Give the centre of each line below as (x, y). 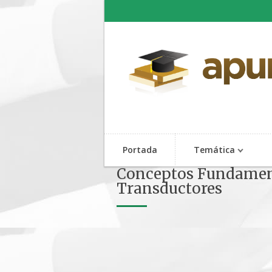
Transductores (169, 189)
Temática (214, 150)
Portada (140, 150)
